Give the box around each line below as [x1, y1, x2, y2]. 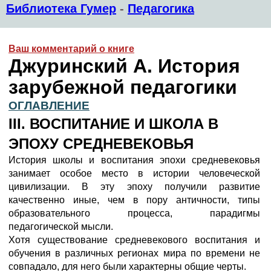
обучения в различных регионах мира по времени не [8, 248, 260, 258]
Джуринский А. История [8, 55, 240, 77]
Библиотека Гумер [6, 2, 116, 15]
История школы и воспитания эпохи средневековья [8, 155, 260, 165]
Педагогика [128, 2, 194, 15]
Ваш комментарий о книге [8, 44, 134, 54]
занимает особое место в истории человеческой [8, 168, 260, 178]
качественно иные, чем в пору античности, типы [8, 195, 260, 205]
